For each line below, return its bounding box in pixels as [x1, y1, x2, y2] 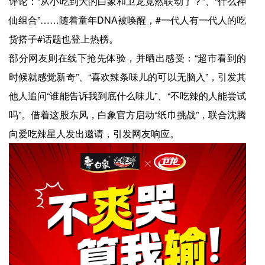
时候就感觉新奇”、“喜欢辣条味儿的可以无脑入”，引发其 [9, 70, 247, 84]
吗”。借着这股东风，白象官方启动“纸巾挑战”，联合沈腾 [9, 108, 247, 122]
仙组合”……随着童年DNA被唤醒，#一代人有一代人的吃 [9, 13, 247, 27]
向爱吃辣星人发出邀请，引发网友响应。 [9, 127, 179, 141]
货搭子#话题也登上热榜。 [9, 32, 118, 46]
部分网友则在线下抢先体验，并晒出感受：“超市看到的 [9, 51, 247, 65]
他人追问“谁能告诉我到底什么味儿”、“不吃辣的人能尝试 [9, 89, 247, 103]
